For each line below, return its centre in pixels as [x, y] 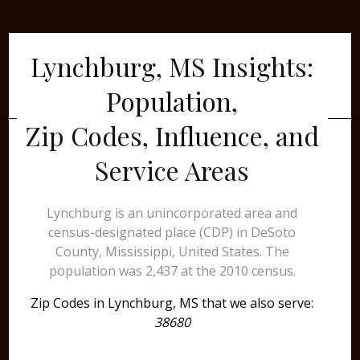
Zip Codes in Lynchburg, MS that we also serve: [172, 303]
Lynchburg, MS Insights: [172, 66]
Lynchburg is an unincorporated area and [172, 213]
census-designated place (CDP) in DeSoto [172, 232]
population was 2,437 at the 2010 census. [172, 271]
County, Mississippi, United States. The [172, 252]
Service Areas [172, 170]
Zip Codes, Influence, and [172, 135]
